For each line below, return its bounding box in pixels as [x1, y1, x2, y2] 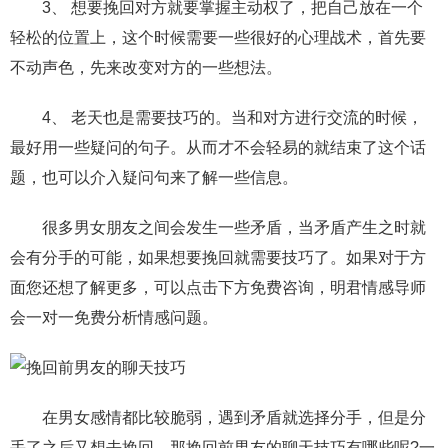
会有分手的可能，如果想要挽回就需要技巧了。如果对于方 [10, 249, 426, 266]
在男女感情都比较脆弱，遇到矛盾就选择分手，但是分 [10, 409, 426, 426]
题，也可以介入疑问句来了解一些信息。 [10, 169, 298, 186]
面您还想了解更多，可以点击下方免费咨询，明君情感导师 [10, 279, 426, 296]
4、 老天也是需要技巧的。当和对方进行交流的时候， [10, 109, 423, 126]
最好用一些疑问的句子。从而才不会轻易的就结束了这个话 [10, 139, 426, 156]
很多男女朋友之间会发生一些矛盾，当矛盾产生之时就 [10, 219, 426, 236]
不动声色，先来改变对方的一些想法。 [10, 59, 282, 76]
